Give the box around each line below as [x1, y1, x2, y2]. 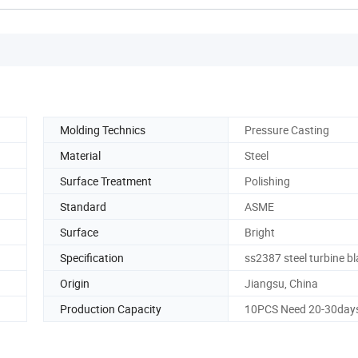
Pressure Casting [245, 121, 329, 137]
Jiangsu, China [245, 275, 318, 291]
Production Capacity [60, 300, 161, 316]
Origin [60, 275, 89, 291]
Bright [245, 224, 275, 240]
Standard [60, 198, 106, 214]
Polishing [245, 173, 290, 189]
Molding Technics [60, 121, 145, 137]
